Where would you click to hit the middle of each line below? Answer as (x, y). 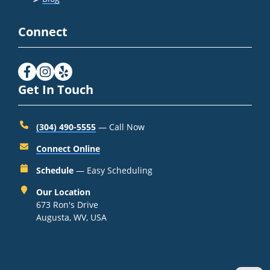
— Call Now (121, 127)
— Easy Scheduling (113, 170)
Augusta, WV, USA (71, 217)
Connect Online (68, 148)
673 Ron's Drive (67, 204)
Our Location (63, 192)
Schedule (55, 170)
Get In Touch (56, 89)
